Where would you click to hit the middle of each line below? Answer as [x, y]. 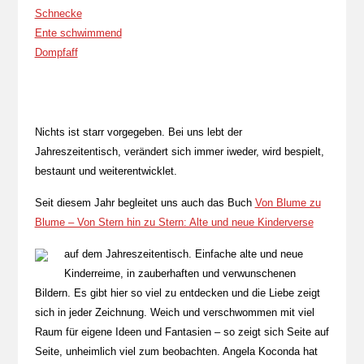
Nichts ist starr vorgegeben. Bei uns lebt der [138, 132]
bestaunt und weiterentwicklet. [106, 171]
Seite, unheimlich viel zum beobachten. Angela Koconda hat [176, 351]
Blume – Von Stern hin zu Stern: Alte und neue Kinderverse [174, 222]
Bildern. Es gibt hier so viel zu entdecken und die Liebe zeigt [177, 293]
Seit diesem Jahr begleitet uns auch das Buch [145, 203]
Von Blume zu [288, 203]
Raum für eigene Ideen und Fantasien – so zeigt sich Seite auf [182, 332]
